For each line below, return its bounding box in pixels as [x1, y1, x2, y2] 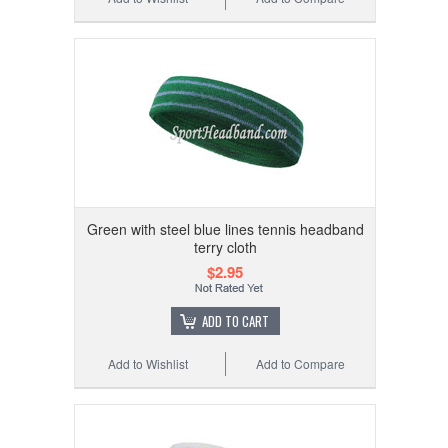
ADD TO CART [201, 310, 269, 331]
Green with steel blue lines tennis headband [86, 218, 364, 239]
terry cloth [193, 236, 257, 257]
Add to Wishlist [108, 354, 189, 372]
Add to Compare [256, 354, 346, 372]
